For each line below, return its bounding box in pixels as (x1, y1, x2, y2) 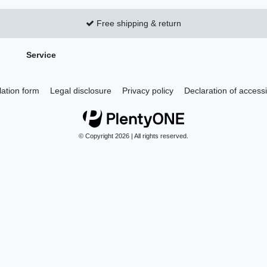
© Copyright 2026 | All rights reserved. (79, 132, 188, 140)
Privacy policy (122, 85, 173, 95)
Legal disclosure (49, 85, 111, 95)
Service (26, 49, 56, 60)
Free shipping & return (94, 18, 181, 28)
